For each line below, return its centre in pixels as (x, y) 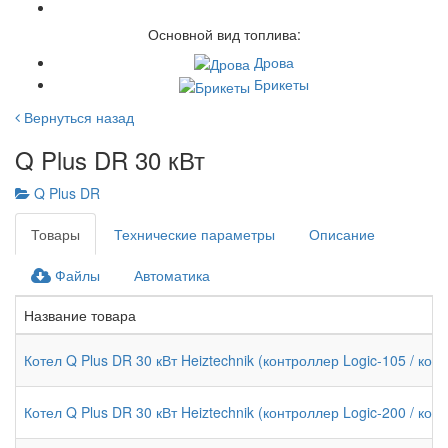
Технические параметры (194, 233)
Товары (55, 233)
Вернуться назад (77, 116)
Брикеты (281, 84)
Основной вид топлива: (224, 33)
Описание (342, 233)
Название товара (80, 314)
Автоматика (172, 274)
